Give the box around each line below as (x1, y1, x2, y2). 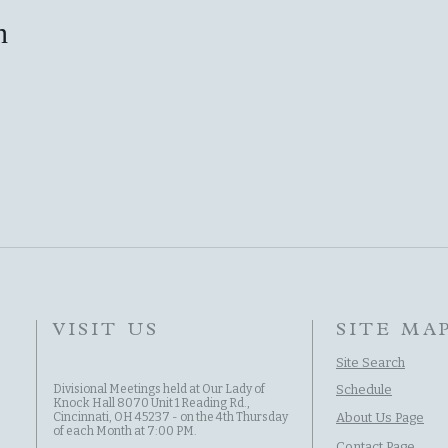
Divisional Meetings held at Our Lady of (53, 382, 265, 396)
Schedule (336, 382, 392, 397)
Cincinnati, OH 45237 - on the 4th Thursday (53, 410, 288, 424)
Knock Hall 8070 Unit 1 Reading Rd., (53, 396, 250, 410)
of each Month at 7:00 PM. (53, 424, 199, 438)
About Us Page (336, 410, 424, 425)
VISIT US (53, 322, 160, 340)
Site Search (336, 355, 405, 370)
